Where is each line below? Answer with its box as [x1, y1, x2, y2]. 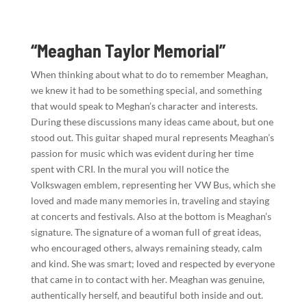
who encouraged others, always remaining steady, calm [30, 241, 262, 254]
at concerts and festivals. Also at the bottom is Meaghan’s [30, 210, 271, 222]
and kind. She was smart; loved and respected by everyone [30, 257, 275, 269]
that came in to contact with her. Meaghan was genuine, [30, 273, 265, 285]
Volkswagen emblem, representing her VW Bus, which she [30, 178, 275, 191]
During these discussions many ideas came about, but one [30, 115, 273, 127]
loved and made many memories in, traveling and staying [30, 194, 269, 206]
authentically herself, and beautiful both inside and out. [30, 288, 263, 301]
